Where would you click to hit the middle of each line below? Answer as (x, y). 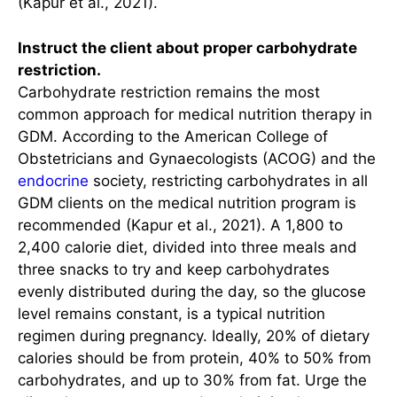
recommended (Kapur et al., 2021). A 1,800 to (180, 225)
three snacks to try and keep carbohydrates (174, 269)
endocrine (53, 180)
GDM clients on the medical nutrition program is (187, 202)
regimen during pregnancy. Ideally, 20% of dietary (194, 335)
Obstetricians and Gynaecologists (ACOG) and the (197, 158)
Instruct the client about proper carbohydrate (187, 47)
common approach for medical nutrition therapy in (195, 114)
